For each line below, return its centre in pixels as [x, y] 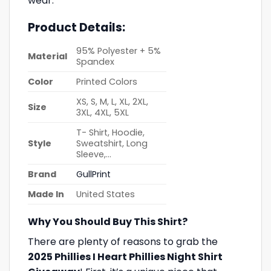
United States [106, 194]
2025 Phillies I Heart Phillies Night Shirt [125, 256]
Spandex [96, 61]
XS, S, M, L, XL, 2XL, [113, 101]
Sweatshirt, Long [112, 143]
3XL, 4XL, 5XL [103, 112]
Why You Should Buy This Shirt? [108, 221]
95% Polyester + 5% [119, 51]
